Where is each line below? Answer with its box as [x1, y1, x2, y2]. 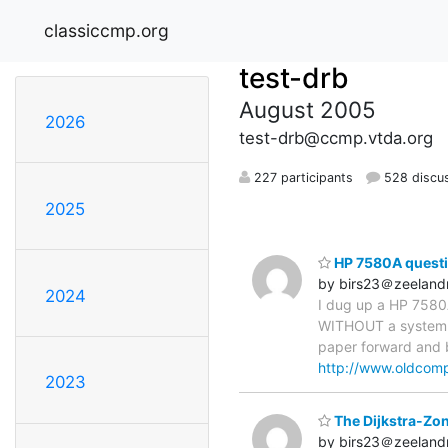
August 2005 [239, 95, 376, 123]
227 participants [250, 169, 353, 185]
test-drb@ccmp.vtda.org [239, 127, 433, 148]
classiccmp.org [44, 19, 169, 41]
